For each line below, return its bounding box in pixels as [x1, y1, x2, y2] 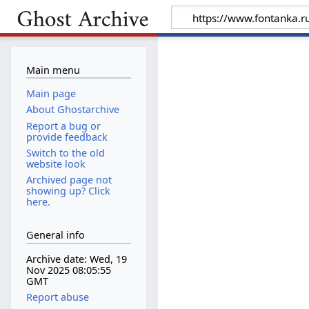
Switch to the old [26, 146, 105, 159]
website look [26, 157, 86, 170]
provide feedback [26, 130, 108, 143]
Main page [26, 87, 76, 101]
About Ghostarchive [26, 103, 119, 117]
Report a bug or [26, 119, 101, 132]
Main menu [26, 63, 80, 77]
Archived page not [26, 172, 112, 186]
